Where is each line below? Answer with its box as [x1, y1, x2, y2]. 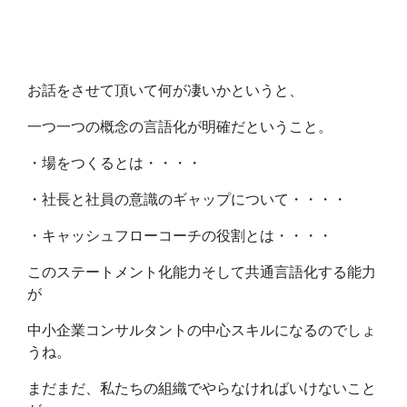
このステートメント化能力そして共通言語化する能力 [27, 263, 376, 282]
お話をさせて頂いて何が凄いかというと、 [27, 81, 303, 100]
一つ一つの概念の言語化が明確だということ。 [27, 117, 333, 136]
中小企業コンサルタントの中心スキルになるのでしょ [27, 321, 376, 340]
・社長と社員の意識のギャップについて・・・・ [27, 190, 347, 209]
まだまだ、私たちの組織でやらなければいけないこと [27, 379, 376, 398]
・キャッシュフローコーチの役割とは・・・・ [27, 226, 333, 245]
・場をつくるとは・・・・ [27, 154, 202, 173]
